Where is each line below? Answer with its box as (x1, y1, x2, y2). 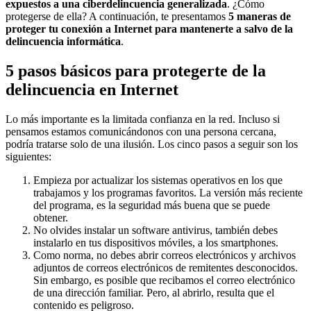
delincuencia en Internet (6, 80, 178, 99)
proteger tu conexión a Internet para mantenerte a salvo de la (6, 22, 293, 35)
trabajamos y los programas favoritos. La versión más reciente (33, 186, 303, 199)
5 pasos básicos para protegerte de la (6, 61, 266, 80)
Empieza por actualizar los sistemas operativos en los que (33, 174, 283, 186)
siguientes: (6, 150, 51, 162)
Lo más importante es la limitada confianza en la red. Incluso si (6, 112, 280, 125)
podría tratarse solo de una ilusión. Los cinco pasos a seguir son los (6, 137, 298, 150)
